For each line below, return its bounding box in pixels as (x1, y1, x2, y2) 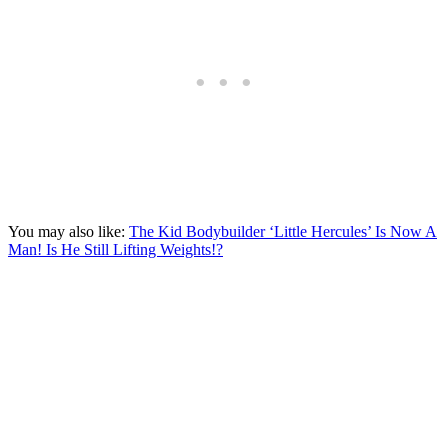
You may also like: (8, 223, 129, 241)
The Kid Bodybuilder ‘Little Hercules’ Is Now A (129, 223, 437, 241)
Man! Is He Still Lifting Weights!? (8, 241, 223, 259)
